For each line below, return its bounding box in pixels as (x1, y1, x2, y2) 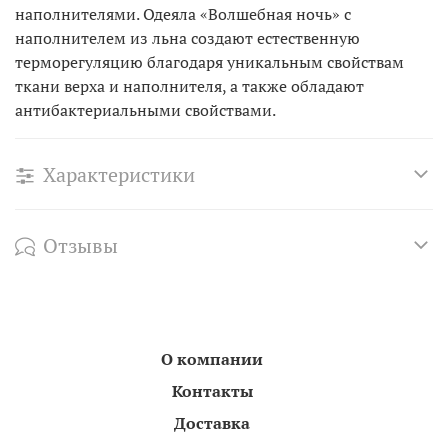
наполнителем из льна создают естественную (15, 26, 360, 49)
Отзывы (43, 231, 118, 259)
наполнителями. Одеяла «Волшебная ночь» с (15, 2, 351, 25)
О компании (161, 347, 263, 370)
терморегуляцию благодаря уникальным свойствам (15, 50, 404, 73)
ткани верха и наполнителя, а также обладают (15, 74, 364, 97)
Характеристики (43, 160, 195, 188)
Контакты (171, 379, 253, 402)
